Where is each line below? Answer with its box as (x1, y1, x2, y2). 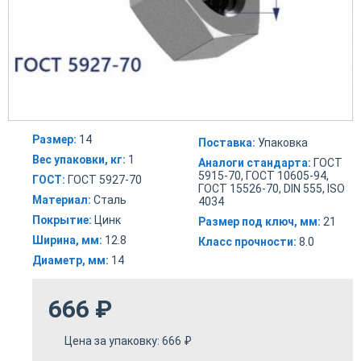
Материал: (32, 193, 91, 207)
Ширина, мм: (32, 234, 102, 247)
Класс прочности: (198, 235, 297, 249)
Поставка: (198, 136, 255, 150)
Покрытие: (32, 214, 92, 227)
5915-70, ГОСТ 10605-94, (198, 169, 329, 183)
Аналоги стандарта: (198, 156, 311, 170)
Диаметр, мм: (32, 254, 109, 268)
